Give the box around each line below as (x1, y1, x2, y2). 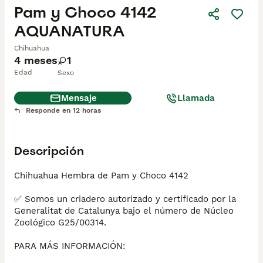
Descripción (14, 143, 84, 159)
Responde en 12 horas (26, 106, 101, 115)
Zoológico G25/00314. (14, 217, 106, 228)
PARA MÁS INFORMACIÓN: (14, 241, 125, 251)
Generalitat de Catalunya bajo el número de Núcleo (14, 205, 234, 216)
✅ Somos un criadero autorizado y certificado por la (14, 194, 236, 204)
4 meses (14, 54, 58, 67)
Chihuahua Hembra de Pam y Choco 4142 (14, 170, 188, 181)
